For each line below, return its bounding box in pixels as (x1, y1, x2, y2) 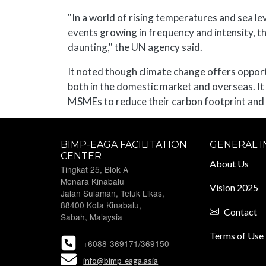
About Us (210, 158, 249, 170)
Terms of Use (210, 230, 264, 242)
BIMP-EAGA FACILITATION (61, 139, 187, 151)
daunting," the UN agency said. (68, 41, 202, 54)
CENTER (61, 150, 102, 162)
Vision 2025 (210, 182, 259, 194)
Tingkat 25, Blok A (61, 163, 128, 176)
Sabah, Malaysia (61, 211, 122, 223)
